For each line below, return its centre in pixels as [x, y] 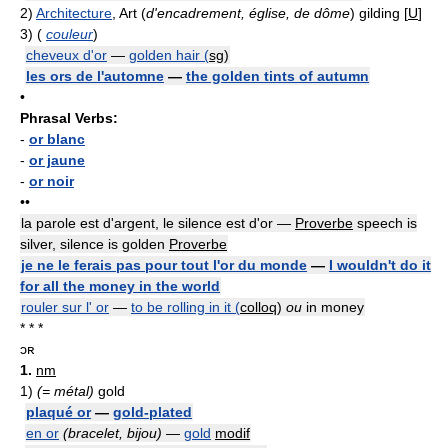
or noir [51, 180]
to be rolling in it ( [185, 306]
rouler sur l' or [65, 306]
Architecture [74, 12]
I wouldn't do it [380, 264]
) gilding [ [379, 12]
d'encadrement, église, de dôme [248, 12]
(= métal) [65, 390]
